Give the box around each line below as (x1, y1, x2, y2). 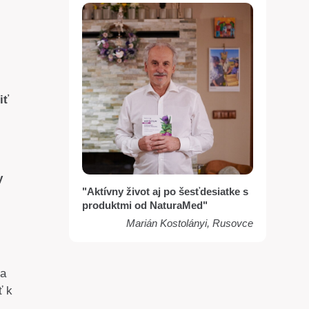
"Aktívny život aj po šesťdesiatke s (81, 185, 248, 197)
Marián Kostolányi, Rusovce (126, 217, 254, 230)
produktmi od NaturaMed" (81, 199, 208, 211)
